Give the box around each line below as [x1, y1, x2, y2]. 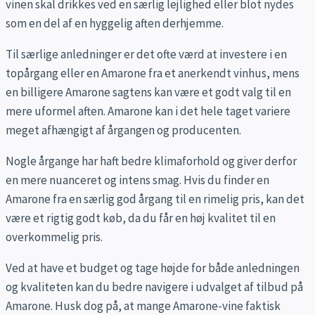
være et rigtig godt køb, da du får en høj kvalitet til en [6, 210, 276, 226]
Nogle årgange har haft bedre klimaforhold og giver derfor [6, 153, 297, 169]
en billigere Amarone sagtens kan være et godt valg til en [6, 84, 291, 100]
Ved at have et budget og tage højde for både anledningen [6, 259, 300, 276]
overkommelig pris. [6, 229, 103, 245]
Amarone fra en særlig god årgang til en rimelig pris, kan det [6, 191, 304, 207]
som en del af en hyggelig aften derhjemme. [6, 15, 224, 31]
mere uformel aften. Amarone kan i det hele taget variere [6, 103, 290, 119]
